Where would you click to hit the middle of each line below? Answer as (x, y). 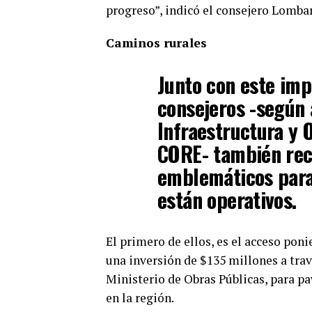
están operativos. (227, 200)
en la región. (140, 298)
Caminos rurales (156, 43)
